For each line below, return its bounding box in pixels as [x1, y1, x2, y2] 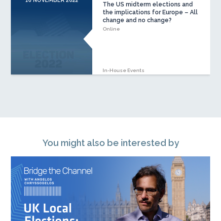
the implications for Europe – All [102, 9, 198, 16]
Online [102, 26, 120, 32]
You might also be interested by [42, 138, 179, 148]
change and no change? [102, 17, 172, 24]
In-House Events [102, 68, 145, 74]
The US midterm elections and [102, 1, 193, 8]
